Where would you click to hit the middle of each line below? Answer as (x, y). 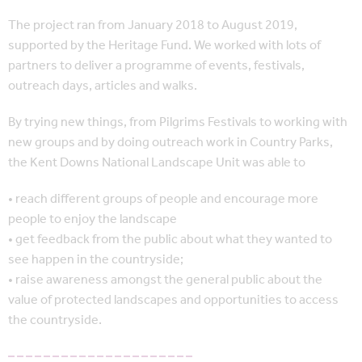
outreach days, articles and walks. (103, 86)
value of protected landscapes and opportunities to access (173, 301)
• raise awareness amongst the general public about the (165, 280)
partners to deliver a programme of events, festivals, (156, 66)
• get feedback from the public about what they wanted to (170, 240)
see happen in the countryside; (96, 260)
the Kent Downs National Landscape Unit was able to (157, 163)
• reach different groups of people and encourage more (163, 200)
